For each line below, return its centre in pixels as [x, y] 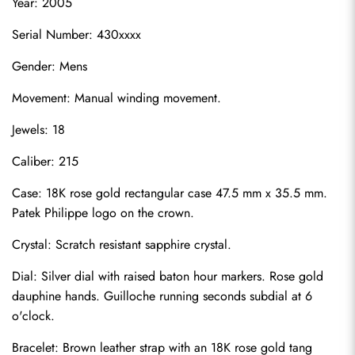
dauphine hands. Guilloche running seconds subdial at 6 [162, 296]
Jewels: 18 [38, 130]
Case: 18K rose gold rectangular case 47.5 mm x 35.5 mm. [170, 193]
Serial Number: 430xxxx [76, 34]
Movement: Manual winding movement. [116, 98]
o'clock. [33, 316]
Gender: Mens [50, 66]
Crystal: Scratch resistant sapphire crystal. [122, 244]
